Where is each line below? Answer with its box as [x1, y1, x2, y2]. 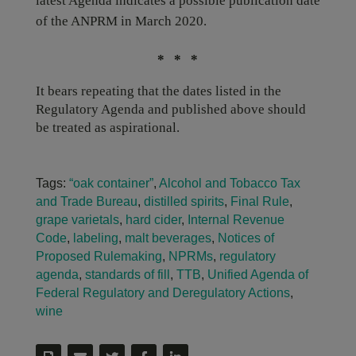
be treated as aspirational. [35, 120, 180, 135]
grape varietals [35, 213, 119, 226]
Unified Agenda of [207, 268, 308, 281]
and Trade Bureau [35, 195, 137, 208]
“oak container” [68, 176, 153, 190]
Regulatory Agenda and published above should [35, 102, 306, 117]
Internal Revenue [187, 213, 284, 226]
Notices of [217, 231, 274, 245]
